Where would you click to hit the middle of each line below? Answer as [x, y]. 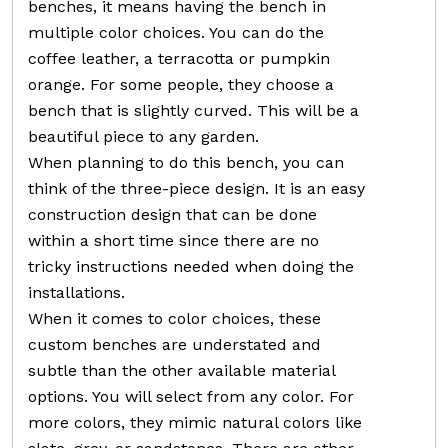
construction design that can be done [172, 215]
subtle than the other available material [181, 371]
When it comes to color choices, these [174, 319]
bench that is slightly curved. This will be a [193, 111]
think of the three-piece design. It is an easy [196, 189]
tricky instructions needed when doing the [191, 267]
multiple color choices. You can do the [176, 33]
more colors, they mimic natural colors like [195, 423]
